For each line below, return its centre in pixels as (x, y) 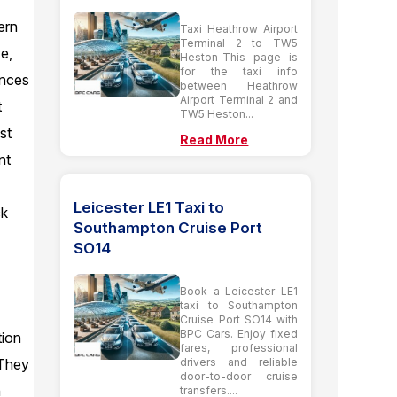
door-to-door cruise (239, 376)
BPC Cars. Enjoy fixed (239, 333)
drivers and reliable (239, 362)
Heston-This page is (239, 57)
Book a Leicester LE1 (239, 291)
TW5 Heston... (217, 113)
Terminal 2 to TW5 (239, 43)
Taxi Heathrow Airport (239, 28)
